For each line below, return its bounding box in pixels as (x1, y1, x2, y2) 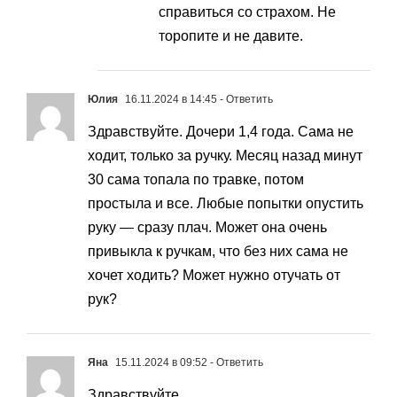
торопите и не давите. (159, 28, 303, 44)
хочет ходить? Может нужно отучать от (88, 268, 340, 284)
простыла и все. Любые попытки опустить (88, 196, 363, 212)
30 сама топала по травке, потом (88, 172, 304, 188)
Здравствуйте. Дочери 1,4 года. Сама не (88, 124, 354, 140)
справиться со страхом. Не (159, 4, 336, 20)
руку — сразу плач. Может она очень (88, 220, 327, 236)
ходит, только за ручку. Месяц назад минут (88, 148, 362, 164)
